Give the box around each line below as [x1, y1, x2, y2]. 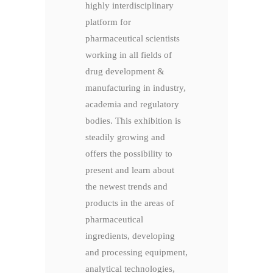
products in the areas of [85, 198, 174, 208]
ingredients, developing [85, 231, 175, 241]
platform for [85, 17, 131, 27]
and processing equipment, [85, 247, 188, 258]
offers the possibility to [85, 149, 172, 159]
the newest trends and [85, 182, 168, 192]
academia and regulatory [85, 99, 179, 110]
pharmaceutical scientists [85, 34, 180, 44]
